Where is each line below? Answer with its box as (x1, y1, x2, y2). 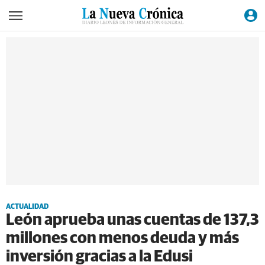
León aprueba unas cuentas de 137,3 (6, 212, 259, 228)
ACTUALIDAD (6, 203, 49, 211)
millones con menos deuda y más (6, 231, 239, 247)
